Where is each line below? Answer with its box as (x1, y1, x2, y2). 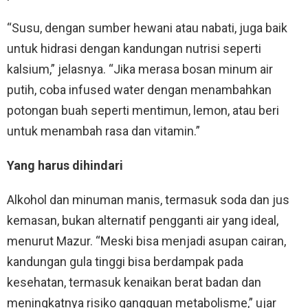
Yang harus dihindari (7, 158, 123, 173)
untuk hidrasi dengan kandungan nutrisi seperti (7, 41, 261, 56)
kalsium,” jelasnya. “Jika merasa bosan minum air (7, 62, 273, 77)
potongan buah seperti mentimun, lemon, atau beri (7, 103, 279, 118)
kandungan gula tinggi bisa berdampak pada (7, 254, 243, 269)
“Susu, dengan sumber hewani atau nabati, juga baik (7, 21, 287, 36)
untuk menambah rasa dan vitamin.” (7, 124, 200, 139)
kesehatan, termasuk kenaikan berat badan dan (7, 275, 261, 290)
